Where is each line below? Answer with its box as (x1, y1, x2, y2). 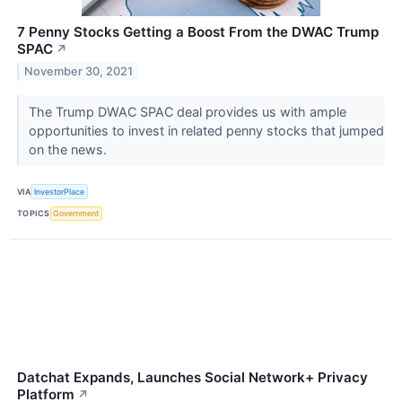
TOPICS (17, 208, 50, 219)
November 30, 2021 (24, 65, 134, 79)
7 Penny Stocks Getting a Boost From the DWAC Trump (17, 23, 379, 41)
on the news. (28, 142, 110, 158)
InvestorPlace (34, 187, 85, 197)
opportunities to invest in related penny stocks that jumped (28, 123, 384, 139)
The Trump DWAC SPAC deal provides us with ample (28, 104, 346, 120)
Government (53, 208, 100, 219)
